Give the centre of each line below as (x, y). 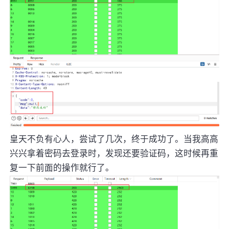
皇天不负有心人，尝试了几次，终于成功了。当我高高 (114, 139)
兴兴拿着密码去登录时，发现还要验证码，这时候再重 (114, 154)
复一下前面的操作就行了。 (62, 168)
